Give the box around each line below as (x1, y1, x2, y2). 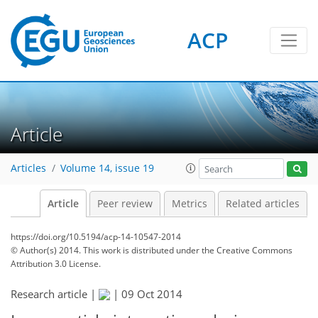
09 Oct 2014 (121, 287, 182, 301)
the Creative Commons (202, 244, 292, 256)
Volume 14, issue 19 (60, 162, 154, 175)
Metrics (171, 197, 207, 210)
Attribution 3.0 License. (11, 258, 101, 270)
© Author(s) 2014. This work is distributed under (11, 244, 202, 256)
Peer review (97, 197, 153, 210)
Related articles (226, 197, 300, 210)
